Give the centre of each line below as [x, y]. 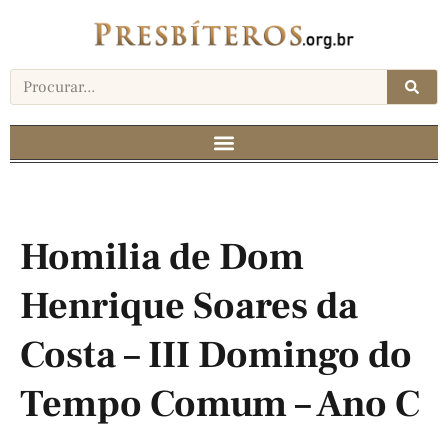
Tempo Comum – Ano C [220, 405]
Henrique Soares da [189, 307]
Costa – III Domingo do [216, 356]
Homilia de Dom [162, 258]
